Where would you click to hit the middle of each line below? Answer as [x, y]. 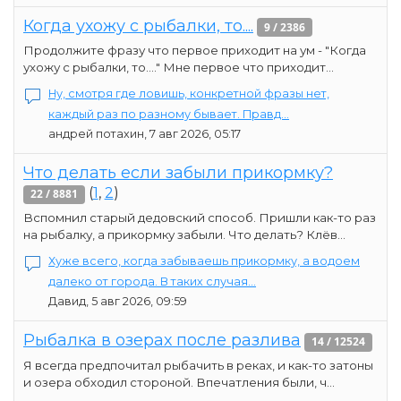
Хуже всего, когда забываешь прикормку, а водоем [204, 261]
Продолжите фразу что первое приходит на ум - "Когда [195, 51]
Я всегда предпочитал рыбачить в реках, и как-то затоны [198, 366]
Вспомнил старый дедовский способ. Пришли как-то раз [200, 218]
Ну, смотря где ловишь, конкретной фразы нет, [189, 94]
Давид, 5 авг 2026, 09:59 [118, 302]
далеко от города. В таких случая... [152, 282]
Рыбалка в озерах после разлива [162, 341]
